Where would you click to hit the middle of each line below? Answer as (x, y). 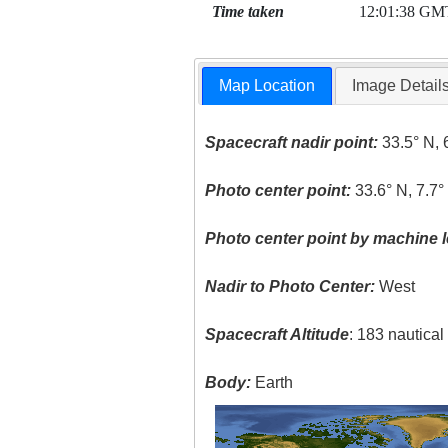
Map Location (267, 86)
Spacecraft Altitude (277, 335)
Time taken (247, 11)
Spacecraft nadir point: (292, 143)
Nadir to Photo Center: (290, 287)
